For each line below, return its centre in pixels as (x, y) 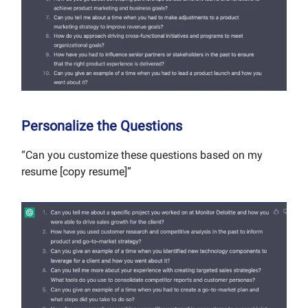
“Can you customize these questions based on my (142, 155)
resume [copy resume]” (76, 171)
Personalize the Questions (102, 125)
